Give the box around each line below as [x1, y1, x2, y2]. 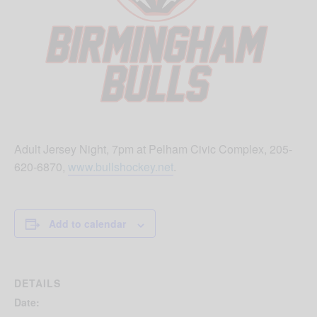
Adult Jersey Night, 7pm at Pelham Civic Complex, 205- [14, 141, 292, 158]
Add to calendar [49, 217, 126, 231]
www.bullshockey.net [68, 158, 173, 175]
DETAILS [14, 276, 61, 291]
